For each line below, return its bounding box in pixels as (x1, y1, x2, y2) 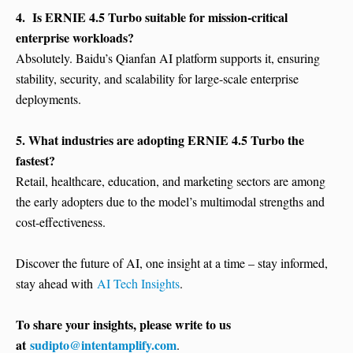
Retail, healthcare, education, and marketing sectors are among (16, 173, 325, 190)
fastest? (16, 151, 55, 170)
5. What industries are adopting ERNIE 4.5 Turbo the (16, 131, 304, 150)
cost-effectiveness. (16, 214, 106, 231)
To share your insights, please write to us (16, 315, 231, 334)
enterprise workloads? (16, 28, 134, 47)
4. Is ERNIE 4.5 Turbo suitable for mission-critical (16, 8, 288, 27)
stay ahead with (16, 275, 97, 292)
